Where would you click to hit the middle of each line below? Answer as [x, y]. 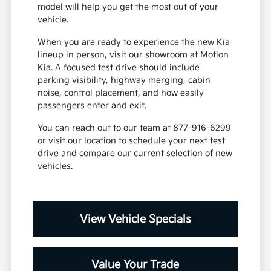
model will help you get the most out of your [128, 7]
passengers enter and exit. [92, 106]
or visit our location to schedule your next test [132, 141]
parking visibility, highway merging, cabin [124, 80]
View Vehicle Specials [135, 220]
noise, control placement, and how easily [121, 93]
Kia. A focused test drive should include [119, 68]
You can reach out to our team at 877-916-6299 [135, 128]
